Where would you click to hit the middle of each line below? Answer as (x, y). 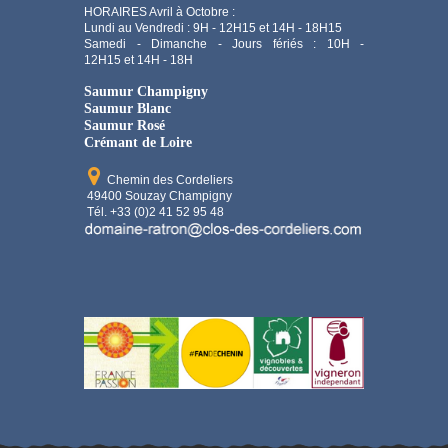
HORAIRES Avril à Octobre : (161, 12)
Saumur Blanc (127, 108)
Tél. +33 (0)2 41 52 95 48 (154, 212)
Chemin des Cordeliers (168, 180)
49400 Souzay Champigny (158, 196)
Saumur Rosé (124, 125)
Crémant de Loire (138, 142)
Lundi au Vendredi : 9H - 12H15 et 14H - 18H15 (213, 28)
